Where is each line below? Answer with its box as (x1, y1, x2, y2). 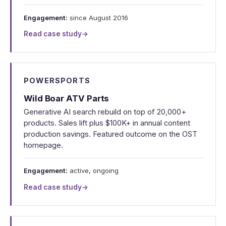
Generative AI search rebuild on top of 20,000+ (24, 107, 186, 117)
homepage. (24, 141, 63, 150)
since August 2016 (68, 13, 128, 22)
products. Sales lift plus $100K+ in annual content (24, 119, 190, 128)
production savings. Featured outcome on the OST (24, 130, 197, 139)
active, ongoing (68, 166, 119, 175)
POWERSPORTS (24, 76, 90, 86)
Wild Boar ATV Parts (24, 93, 109, 103)
